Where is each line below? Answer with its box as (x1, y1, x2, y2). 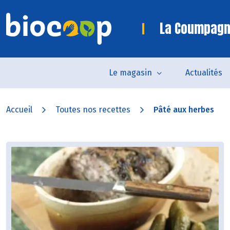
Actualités (185, 68, 222, 78)
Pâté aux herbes (154, 105, 214, 114)
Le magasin (108, 68, 152, 78)
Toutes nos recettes (55, 105, 130, 114)
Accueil (6, 105, 32, 114)
